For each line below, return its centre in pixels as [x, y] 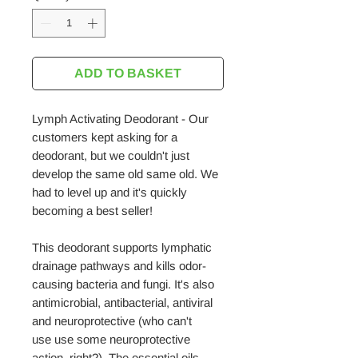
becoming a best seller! [92, 210]
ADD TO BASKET [128, 73]
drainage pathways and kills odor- [119, 265]
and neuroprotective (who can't [112, 320]
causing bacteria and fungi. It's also [123, 284]
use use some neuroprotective [111, 339]
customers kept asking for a [105, 137]
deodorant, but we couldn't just [111, 155]
